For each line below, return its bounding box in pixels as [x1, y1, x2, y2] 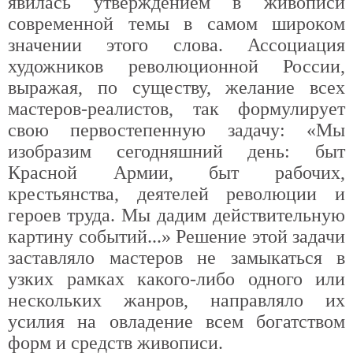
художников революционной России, [8, 56, 345, 76]
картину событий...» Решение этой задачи [8, 226, 345, 247]
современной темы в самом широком [8, 13, 345, 34]
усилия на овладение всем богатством [8, 311, 345, 332]
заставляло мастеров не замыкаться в [8, 247, 345, 268]
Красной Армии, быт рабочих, [8, 162, 345, 183]
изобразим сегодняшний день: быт [8, 141, 345, 162]
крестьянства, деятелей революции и [8, 184, 345, 204]
